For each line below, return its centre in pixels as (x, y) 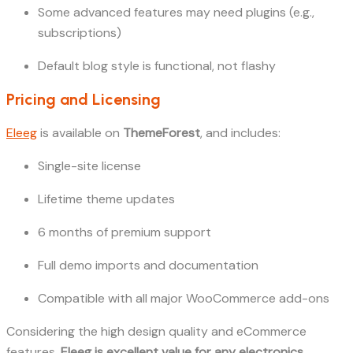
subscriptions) (80, 32)
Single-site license (89, 166)
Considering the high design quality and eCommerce (156, 331)
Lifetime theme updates (106, 199)
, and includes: (240, 133)
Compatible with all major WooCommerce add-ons (184, 298)
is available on (80, 133)
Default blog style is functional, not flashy (157, 65)
